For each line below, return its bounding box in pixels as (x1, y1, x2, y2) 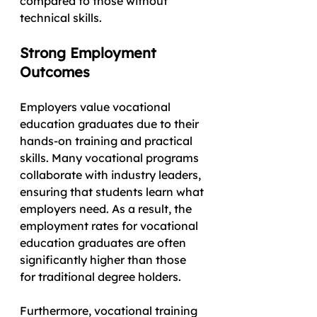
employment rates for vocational (20, 218, 201, 233)
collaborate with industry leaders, (20, 167, 204, 182)
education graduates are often (20, 235, 189, 250)
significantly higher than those (20, 252, 189, 267)
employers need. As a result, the (20, 201, 195, 216)
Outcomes (20, 62, 90, 81)
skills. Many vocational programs (20, 150, 202, 165)
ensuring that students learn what (20, 184, 207, 199)
